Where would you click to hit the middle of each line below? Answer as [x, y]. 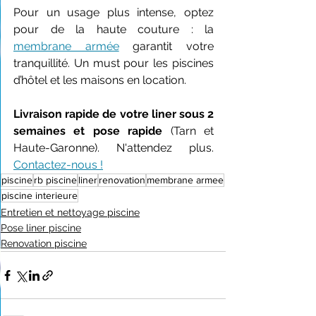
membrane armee [185, 180]
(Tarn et [188, 131]
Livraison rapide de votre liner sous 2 [114, 114]
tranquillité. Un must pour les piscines [114, 63]
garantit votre [166, 46]
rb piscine [55, 180]
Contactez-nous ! [58, 165]
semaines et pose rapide [88, 131]
